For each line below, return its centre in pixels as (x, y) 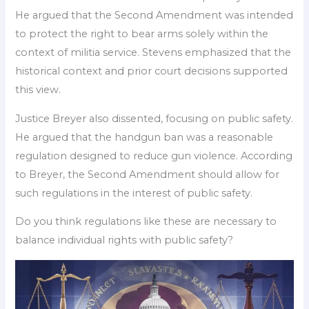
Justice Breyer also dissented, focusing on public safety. (154, 118)
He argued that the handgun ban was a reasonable (144, 137)
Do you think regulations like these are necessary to (146, 222)
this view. (38, 90)
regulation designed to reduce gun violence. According (154, 156)
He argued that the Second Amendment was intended (154, 15)
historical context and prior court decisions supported (152, 71)
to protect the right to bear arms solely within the (142, 34)
